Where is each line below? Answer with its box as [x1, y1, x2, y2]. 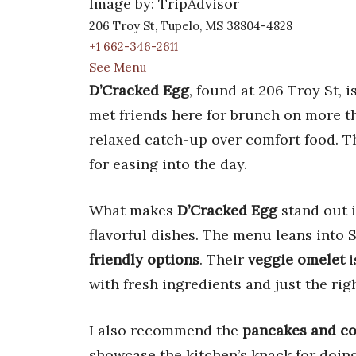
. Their [199, 250, 248, 269]
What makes [89, 201, 177, 220]
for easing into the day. [89, 155, 247, 174]
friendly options [89, 250, 199, 269]
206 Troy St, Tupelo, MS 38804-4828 [89, 18, 292, 34]
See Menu [89, 60, 146, 75]
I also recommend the [89, 321, 242, 340]
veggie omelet [248, 250, 345, 269]
